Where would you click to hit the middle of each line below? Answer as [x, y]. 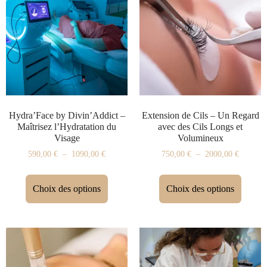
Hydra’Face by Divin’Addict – [67, 115]
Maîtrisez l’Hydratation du [67, 126]
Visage [67, 138]
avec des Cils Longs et [200, 126]
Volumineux [200, 138]
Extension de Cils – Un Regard [200, 115]
